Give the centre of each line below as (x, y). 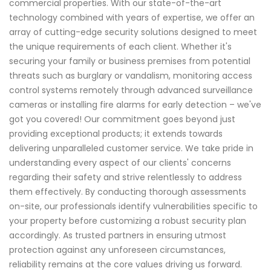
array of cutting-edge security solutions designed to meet (133, 32)
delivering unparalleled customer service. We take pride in (131, 149)
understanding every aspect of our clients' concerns (120, 163)
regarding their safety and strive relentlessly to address (126, 178)
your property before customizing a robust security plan (128, 221)
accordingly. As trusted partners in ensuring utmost (118, 236)
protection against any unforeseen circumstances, (117, 250)
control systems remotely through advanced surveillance (131, 90)
